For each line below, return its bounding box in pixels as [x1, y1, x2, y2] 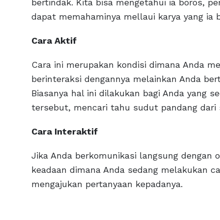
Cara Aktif [31, 35, 77, 46]
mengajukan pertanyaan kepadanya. [31, 178, 183, 189]
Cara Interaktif [31, 126, 98, 137]
